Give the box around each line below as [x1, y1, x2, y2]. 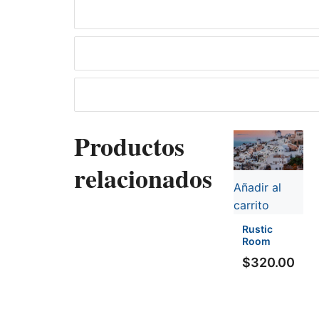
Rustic [241, 223, 273, 236]
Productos [74, 127, 184, 164]
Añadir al [233, 180, 281, 195]
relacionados [74, 159, 212, 197]
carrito [233, 198, 269, 213]
